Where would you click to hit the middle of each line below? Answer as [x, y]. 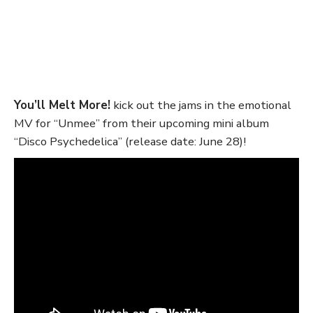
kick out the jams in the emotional [201, 105]
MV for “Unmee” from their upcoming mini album [141, 123]
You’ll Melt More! [62, 105]
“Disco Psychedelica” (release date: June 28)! [130, 141]
